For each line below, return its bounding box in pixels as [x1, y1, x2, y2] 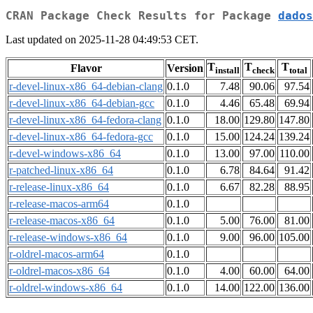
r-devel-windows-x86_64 [9, 147, 121, 160]
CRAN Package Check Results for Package [6, 9, 278, 23]
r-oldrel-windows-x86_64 [9, 282, 122, 294]
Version [167, 62, 203, 75]
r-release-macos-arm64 [9, 198, 109, 210]
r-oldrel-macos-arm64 [9, 248, 104, 261]
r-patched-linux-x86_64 [9, 164, 113, 177]
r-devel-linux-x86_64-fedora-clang [9, 114, 161, 126]
